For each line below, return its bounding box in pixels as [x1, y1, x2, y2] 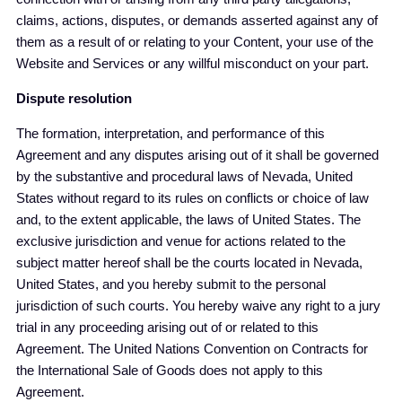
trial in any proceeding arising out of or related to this [16, 319, 319, 335]
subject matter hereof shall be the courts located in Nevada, [16, 255, 363, 270]
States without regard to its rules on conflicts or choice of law [16, 190, 369, 205]
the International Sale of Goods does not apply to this [16, 363, 323, 378]
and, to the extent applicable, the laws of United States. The [16, 212, 361, 227]
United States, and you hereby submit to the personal [16, 276, 326, 292]
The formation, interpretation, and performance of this [16, 126, 325, 141]
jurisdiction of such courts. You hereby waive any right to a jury [16, 298, 380, 313]
